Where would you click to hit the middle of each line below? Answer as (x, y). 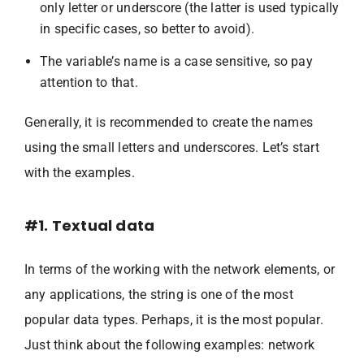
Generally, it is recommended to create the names (169, 122)
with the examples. (80, 172)
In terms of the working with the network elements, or (180, 269)
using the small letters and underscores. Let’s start (172, 147)
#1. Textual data (90, 225)
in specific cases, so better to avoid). (147, 28)
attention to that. (89, 82)
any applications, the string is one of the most (159, 294)
